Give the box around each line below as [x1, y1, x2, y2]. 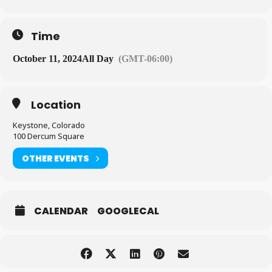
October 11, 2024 [13, 53, 82, 64]
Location [31, 97, 81, 112]
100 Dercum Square [13, 131, 84, 141]
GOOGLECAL [97, 204, 159, 218]
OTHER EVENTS [22, 152, 89, 165]
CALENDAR [34, 204, 88, 218]
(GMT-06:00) [118, 53, 172, 64]
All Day [82, 53, 114, 64]
